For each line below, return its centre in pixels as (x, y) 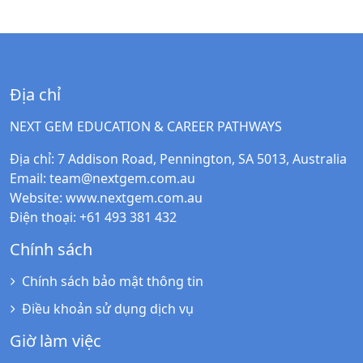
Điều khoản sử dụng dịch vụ (108, 308)
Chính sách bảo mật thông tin (113, 281)
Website (34, 197)
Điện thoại (41, 217)
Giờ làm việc (56, 340)
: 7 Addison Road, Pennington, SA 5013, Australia (199, 158)
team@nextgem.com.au (122, 178)
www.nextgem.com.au (134, 197)
